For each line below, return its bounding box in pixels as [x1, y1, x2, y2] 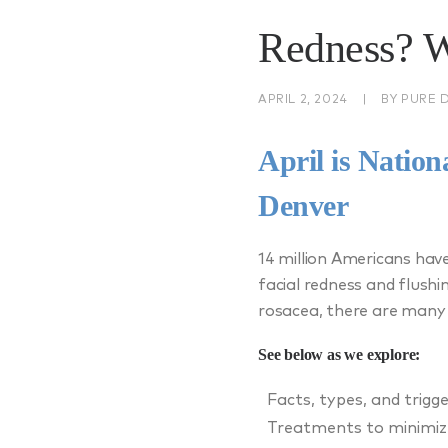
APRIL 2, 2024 [258, 93, 348, 106]
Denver [258, 188, 348, 222]
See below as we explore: [258, 345, 421, 363]
